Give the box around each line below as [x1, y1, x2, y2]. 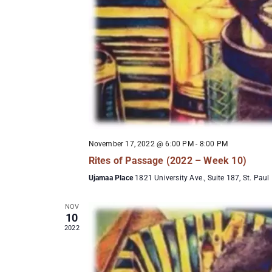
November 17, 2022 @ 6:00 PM [88, 139, 194, 148]
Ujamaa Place [88, 173, 135, 182]
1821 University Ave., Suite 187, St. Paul [135, 173, 270, 182]
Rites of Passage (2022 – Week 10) [88, 154, 247, 166]
